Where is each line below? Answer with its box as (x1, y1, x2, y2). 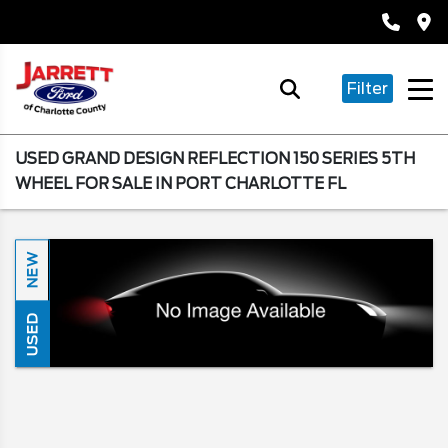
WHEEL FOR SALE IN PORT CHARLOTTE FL (15, 175, 346, 193)
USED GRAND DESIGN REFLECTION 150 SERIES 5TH (15, 150, 415, 168)
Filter (347, 79, 388, 98)
